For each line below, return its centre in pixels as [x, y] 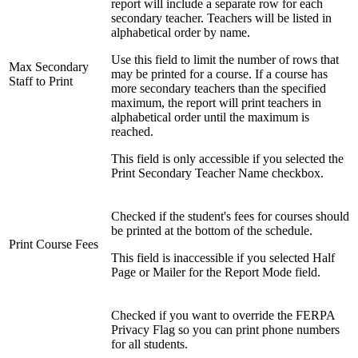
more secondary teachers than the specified [219, 89]
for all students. [149, 344]
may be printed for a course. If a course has [219, 74]
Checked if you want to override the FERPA [223, 316]
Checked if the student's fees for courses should [230, 217]
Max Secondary [49, 67]
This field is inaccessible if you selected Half [223, 258]
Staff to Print [41, 82]
